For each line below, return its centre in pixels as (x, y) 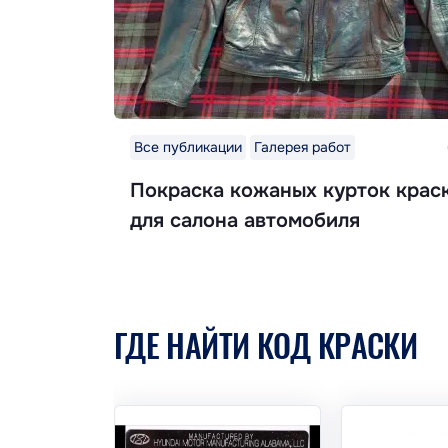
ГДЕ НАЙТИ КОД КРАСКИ (266, 345)
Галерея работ (302, 147)
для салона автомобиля (245, 221)
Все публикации (188, 147)
